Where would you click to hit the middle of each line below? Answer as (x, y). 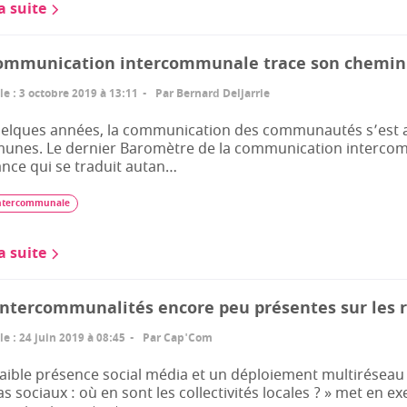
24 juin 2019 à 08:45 (72, 338)
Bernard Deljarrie (223, 94)
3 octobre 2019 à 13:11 (79, 94)
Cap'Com (188, 338)
